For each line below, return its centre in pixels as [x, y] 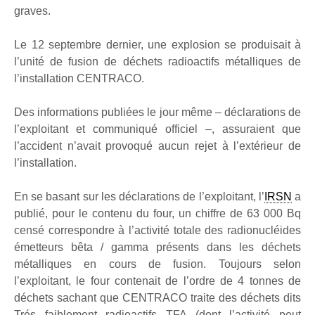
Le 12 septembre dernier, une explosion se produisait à [157, 45]
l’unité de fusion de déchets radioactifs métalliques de [157, 62]
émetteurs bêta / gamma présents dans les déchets [157, 247]
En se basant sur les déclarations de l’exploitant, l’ [139, 197]
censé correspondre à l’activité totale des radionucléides [157, 230]
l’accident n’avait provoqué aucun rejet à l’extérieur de [157, 146]
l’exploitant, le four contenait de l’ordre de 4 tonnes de [157, 281]
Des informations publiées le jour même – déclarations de [157, 112]
